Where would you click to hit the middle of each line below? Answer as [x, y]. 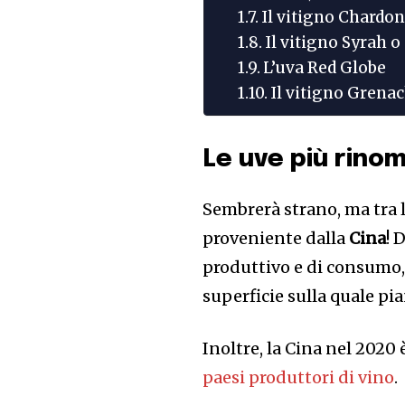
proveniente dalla [276, 238]
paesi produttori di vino [299, 377]
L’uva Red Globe [325, 68]
